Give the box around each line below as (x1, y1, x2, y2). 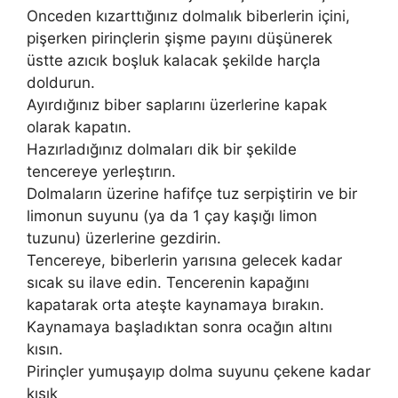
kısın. (27, 339, 63, 358)
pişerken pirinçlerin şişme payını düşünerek (27, 28, 332, 47)
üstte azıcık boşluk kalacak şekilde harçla (27, 51, 321, 69)
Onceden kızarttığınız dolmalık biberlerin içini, (27, 6, 350, 25)
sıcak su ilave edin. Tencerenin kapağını (27, 273, 309, 291)
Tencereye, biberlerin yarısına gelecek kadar (27, 251, 342, 269)
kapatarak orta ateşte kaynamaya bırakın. (27, 295, 324, 314)
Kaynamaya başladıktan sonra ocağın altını (27, 317, 332, 336)
